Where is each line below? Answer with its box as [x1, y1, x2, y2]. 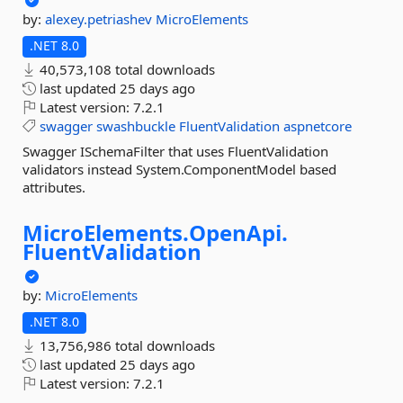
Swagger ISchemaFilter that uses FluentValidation [22, 142, 328, 160]
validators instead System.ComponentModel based [22, 160, 336, 178]
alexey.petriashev [45, 10, 156, 28]
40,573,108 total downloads [36, 60, 215, 78]
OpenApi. [189, 218, 288, 247]
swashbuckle [96, 117, 175, 135]
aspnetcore [283, 117, 352, 135]
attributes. [22, 178, 85, 196]
